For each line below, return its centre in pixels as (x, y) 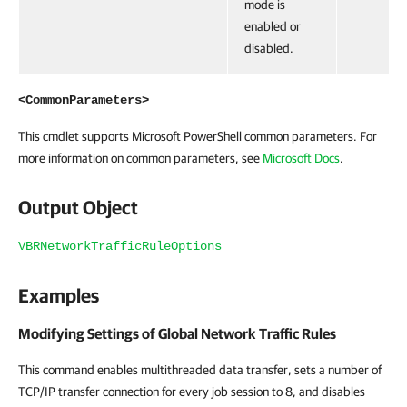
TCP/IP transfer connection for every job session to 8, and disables (192, 392)
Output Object (78, 207)
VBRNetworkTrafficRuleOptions (120, 246)
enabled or (273, 26)
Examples (59, 295)
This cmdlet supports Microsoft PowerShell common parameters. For (198, 136)
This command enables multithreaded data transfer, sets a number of (200, 370)
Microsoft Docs (301, 158)
